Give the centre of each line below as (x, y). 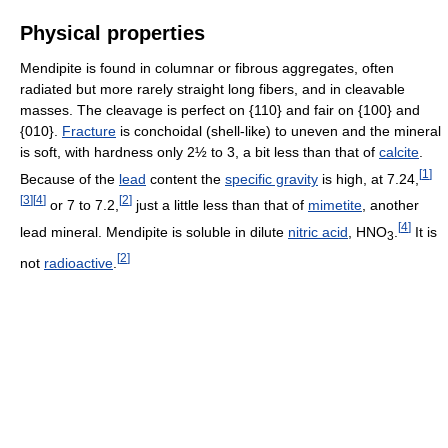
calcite (399, 151)
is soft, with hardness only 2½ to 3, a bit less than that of (199, 151)
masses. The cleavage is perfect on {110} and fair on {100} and (220, 109)
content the (185, 178)
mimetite (335, 205)
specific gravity (271, 178)
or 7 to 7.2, (82, 205)
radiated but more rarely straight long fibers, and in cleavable (212, 88)
